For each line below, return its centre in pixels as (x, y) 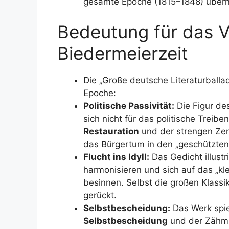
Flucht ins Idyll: (116, 157)
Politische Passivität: (129, 106)
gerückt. (100, 195)
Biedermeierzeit (123, 53)
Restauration (111, 131)
